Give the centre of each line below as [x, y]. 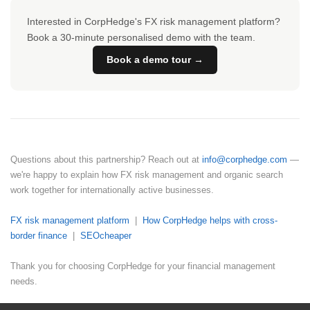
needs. [24, 282]
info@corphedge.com [245, 160]
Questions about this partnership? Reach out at [106, 160]
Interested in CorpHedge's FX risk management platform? [154, 22]
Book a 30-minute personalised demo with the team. [141, 38]
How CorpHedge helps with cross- [210, 221]
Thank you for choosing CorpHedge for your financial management [143, 266]
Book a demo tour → [155, 60]
